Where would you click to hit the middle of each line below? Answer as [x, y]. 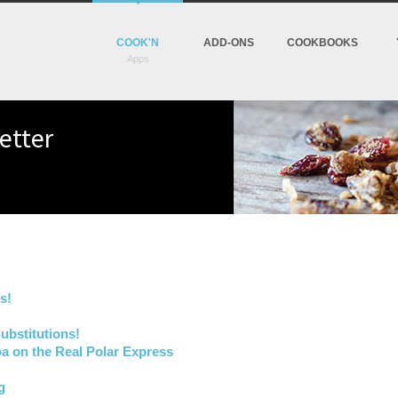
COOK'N [138, 43]
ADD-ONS [228, 43]
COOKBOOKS [322, 43]
